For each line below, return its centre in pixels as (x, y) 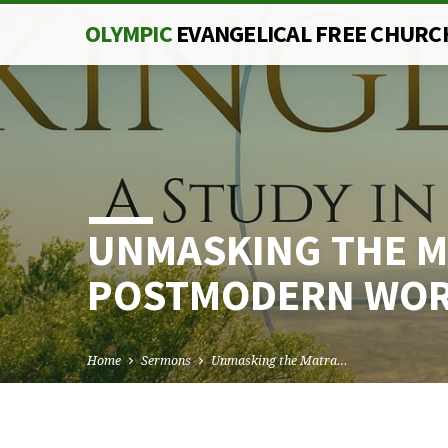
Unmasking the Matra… (279, 361)
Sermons (166, 361)
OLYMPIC (130, 33)
